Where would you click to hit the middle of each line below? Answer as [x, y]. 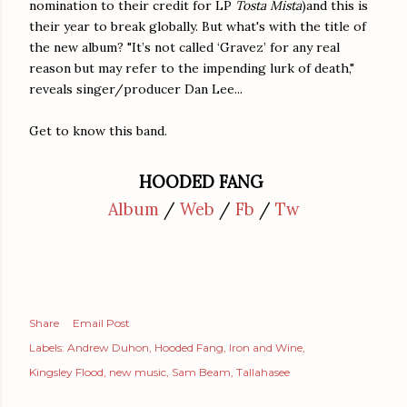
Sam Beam [201, 372]
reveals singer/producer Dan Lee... [136, 89]
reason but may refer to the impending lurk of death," [192, 68]
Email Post [101, 323]
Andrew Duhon [108, 347]
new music [138, 372]
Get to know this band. [98, 130]
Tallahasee [263, 372]
